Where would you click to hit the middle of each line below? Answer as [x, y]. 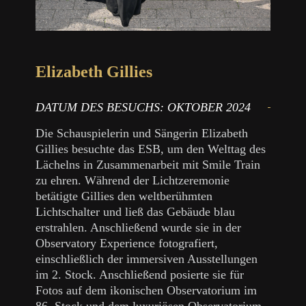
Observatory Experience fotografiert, [127, 243]
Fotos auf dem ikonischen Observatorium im [147, 290]
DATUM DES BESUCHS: [102, 107]
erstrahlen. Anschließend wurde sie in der [139, 227]
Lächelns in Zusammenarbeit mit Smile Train [148, 164]
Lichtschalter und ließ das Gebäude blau [136, 211]
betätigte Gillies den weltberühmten [124, 196]
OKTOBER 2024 [209, 107]
